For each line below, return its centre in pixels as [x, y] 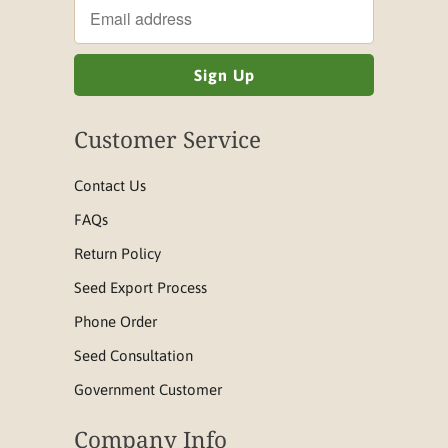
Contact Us [110, 185]
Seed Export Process [140, 287]
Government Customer [148, 389]
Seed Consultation [133, 355]
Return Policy [117, 253]
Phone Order [115, 321]
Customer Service [167, 139]
